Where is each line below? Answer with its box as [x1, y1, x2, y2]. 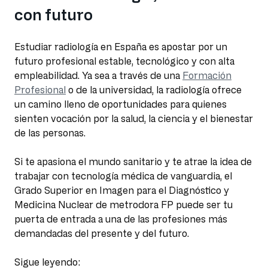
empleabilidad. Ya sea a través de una [14, 70, 182, 81]
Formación [182, 70, 232, 81]
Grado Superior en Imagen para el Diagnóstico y [14, 185, 229, 196]
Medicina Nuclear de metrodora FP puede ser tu [14, 199, 233, 211]
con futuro [14, 6, 93, 23]
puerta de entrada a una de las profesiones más [14, 214, 227, 225]
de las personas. [14, 127, 86, 139]
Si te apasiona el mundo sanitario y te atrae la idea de [14, 156, 252, 167]
